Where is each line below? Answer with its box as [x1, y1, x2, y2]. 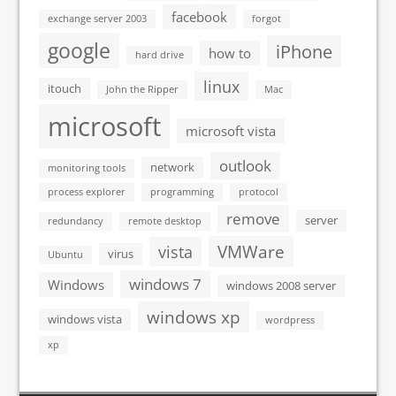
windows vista [48, 311, 123, 327]
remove [226, 209, 281, 229]
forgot [252, 12, 282, 25]
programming [150, 186, 215, 198]
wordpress [265, 314, 316, 326]
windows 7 [129, 274, 202, 294]
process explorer [48, 186, 126, 198]
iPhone [276, 39, 333, 64]
